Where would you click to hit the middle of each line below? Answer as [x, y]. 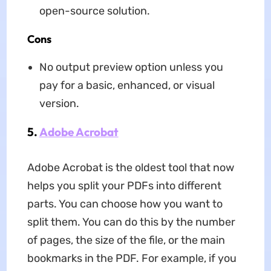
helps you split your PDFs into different [124, 186]
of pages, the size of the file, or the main [126, 240]
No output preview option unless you [131, 67]
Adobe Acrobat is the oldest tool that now [130, 168]
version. [59, 104]
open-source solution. [94, 11]
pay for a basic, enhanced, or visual [127, 86]
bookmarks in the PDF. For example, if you [132, 259]
